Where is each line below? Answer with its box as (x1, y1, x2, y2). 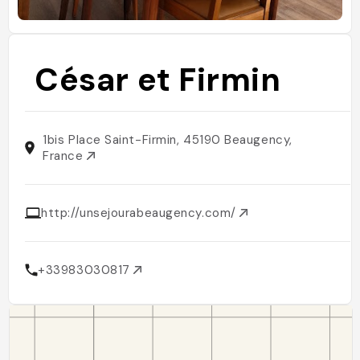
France (43, 148, 88, 164)
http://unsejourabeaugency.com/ (41, 205, 240, 221)
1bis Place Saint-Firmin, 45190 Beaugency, (43, 132, 292, 148)
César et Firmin (35, 59, 281, 100)
